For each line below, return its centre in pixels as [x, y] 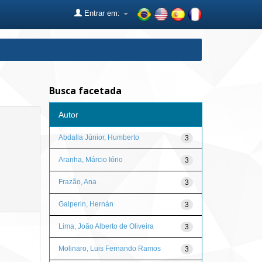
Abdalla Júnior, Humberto [99, 137]
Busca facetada [85, 91]
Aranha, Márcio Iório [90, 159]
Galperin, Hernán [86, 204]
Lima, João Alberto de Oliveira [106, 226]
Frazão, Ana [77, 182]
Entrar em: [102, 13]
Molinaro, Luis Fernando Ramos [109, 248]
